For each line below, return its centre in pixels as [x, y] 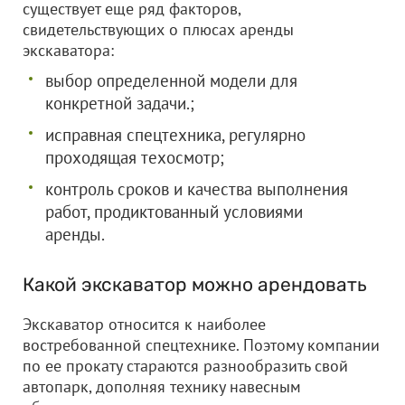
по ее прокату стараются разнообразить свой [185, 366]
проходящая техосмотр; [135, 157]
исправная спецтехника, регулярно [175, 135]
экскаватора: [68, 50]
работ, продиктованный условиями [174, 212]
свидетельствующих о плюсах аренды [158, 29]
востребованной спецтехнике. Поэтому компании [201, 345]
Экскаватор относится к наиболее [144, 324]
